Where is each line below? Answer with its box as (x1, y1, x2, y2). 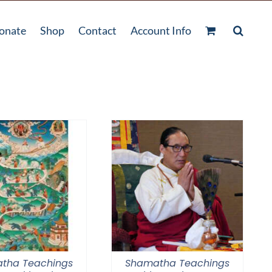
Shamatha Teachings (125, 256, 229, 270)
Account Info (131, 23, 191, 37)
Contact (78, 23, 117, 37)
